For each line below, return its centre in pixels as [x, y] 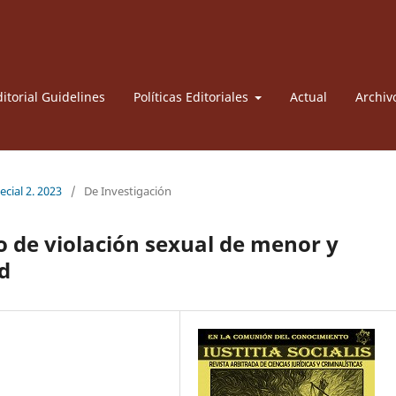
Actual [308, 96]
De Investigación [128, 190]
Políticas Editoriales [192, 96]
